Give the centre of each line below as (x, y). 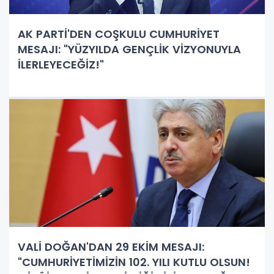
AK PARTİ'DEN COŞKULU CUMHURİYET (119, 34)
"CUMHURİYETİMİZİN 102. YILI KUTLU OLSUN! (134, 262)
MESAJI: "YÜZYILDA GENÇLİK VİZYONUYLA (129, 49)
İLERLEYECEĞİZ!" (61, 64)
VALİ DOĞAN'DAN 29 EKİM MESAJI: (111, 246)
